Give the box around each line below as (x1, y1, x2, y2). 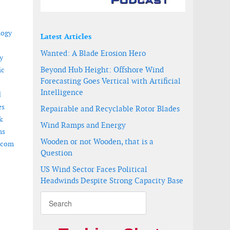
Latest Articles (41, 32, 91, 41)
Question (41, 148, 72, 158)
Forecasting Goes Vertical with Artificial (41, 76, 181, 86)
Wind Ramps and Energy (41, 120, 126, 130)
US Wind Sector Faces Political (41, 164, 147, 174)
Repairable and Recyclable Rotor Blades (41, 104, 180, 113)
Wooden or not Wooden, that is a (41, 137, 154, 146)
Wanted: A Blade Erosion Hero (41, 48, 146, 58)
